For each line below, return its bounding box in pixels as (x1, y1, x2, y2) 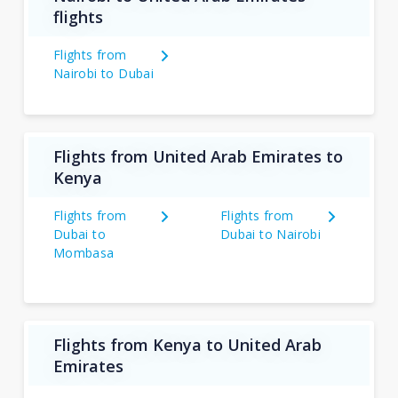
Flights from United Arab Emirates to (52, 146, 343, 167)
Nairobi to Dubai (52, 65, 155, 82)
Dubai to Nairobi (219, 226, 322, 243)
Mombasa (52, 244, 115, 261)
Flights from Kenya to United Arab (52, 334, 322, 355)
